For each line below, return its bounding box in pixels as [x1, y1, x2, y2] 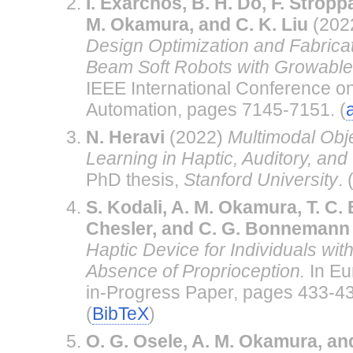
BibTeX [91, 303, 149, 324]
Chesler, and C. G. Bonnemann [85, 217, 350, 239]
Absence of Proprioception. [85, 260, 305, 281]
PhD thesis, [85, 169, 184, 190]
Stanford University [183, 169, 338, 190]
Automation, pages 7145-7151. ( [85, 98, 346, 120]
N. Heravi [85, 126, 165, 147]
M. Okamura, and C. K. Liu [85, 13, 308, 35]
